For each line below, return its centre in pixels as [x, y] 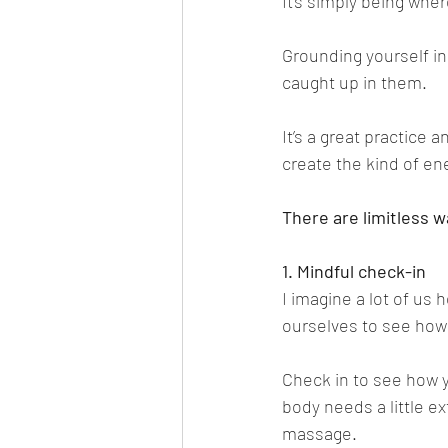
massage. [319, 433]
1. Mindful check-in [354, 271]
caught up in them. [354, 82]
